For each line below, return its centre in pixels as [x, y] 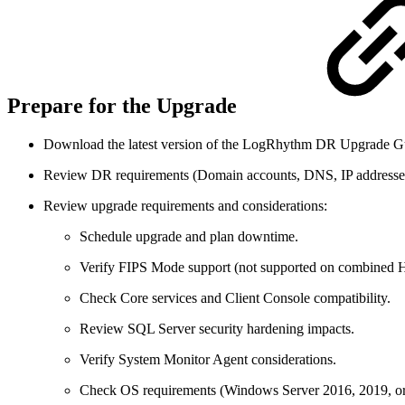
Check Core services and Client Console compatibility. [235, 298]
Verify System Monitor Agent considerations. [208, 360]
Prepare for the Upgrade [125, 106]
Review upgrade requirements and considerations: [185, 206]
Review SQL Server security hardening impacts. [217, 329]
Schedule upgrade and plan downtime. [189, 237]
